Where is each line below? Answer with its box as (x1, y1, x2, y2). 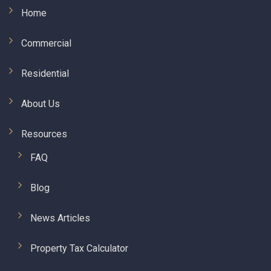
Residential (21, 67, 69, 79)
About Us (21, 97, 60, 109)
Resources (21, 128, 67, 140)
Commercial (21, 37, 71, 49)
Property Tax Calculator (30, 242, 128, 254)
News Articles (30, 212, 90, 224)
